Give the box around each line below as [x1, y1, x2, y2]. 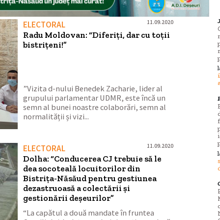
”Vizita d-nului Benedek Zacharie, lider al [23, 83, 163, 94]
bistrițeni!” [23, 40, 67, 50]
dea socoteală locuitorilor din [23, 163, 141, 173]
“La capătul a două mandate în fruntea [23, 207, 155, 218]
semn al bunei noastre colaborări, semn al [23, 102, 166, 112]
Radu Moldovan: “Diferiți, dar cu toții [23, 30, 170, 40]
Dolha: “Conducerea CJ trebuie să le [23, 153, 162, 164]
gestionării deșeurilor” [23, 192, 114, 203]
